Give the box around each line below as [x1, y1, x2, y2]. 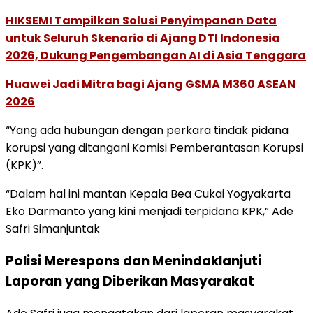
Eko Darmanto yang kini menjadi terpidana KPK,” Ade [6, 203, 293, 220]
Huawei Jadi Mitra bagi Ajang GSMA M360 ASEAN [6, 76, 296, 93]
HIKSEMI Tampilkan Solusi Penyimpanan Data [6, 13, 277, 29]
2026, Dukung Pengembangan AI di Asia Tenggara [6, 48, 306, 64]
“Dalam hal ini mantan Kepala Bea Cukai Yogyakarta [6, 186, 291, 203]
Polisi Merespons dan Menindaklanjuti [6, 251, 261, 270]
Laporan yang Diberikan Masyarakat [6, 271, 254, 291]
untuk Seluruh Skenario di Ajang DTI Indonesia [6, 30, 280, 47]
